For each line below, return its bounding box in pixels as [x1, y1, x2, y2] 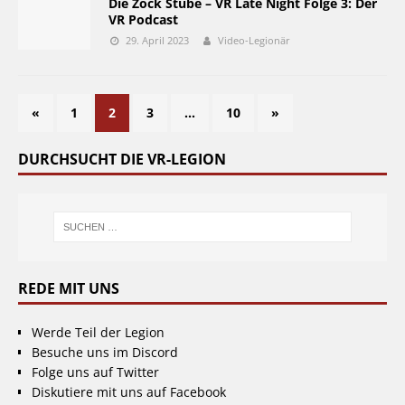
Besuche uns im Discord [32, 343, 178, 361]
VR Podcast [108, 11, 178, 28]
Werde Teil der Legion [32, 323, 165, 341]
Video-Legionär [217, 33, 290, 47]
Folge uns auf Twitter [32, 363, 159, 381]
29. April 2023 [125, 33, 189, 47]
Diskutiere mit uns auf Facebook [32, 382, 226, 400]
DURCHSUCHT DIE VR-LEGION [18, 149, 226, 169]
